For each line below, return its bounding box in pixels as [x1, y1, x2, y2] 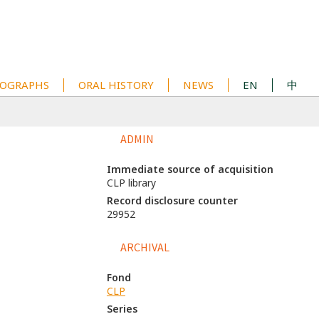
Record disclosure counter [106, 194, 238, 207]
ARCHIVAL [120, 240, 169, 254]
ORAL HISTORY [78, 78, 154, 92]
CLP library [106, 176, 156, 189]
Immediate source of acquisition [106, 162, 273, 176]
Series [106, 302, 137, 315]
